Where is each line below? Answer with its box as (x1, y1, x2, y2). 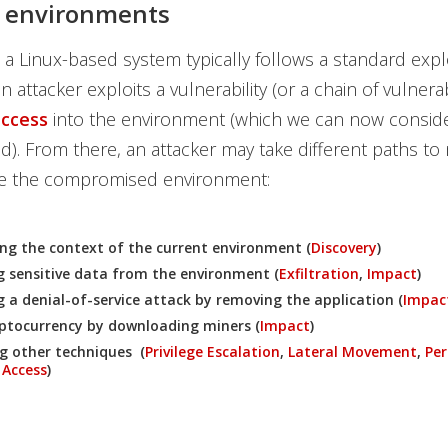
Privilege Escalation (144, 342, 280, 361)
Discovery (310, 238, 377, 257)
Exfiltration (278, 264, 359, 283)
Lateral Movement (287, 342, 417, 361)
